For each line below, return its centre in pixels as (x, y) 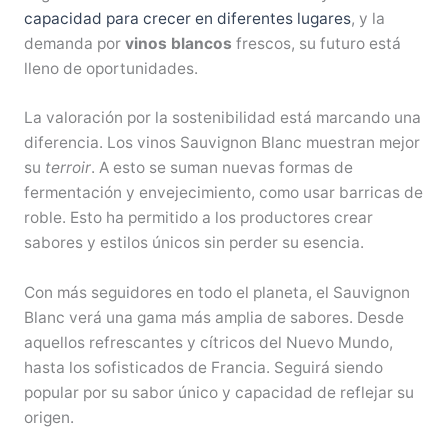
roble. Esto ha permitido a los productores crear (198, 218)
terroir (67, 168)
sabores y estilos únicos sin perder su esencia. (193, 243)
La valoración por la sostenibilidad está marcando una (222, 118)
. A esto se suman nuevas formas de (221, 168)
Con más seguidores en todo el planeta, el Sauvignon (216, 293)
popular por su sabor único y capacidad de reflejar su (218, 393)
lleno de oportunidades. (110, 68)
